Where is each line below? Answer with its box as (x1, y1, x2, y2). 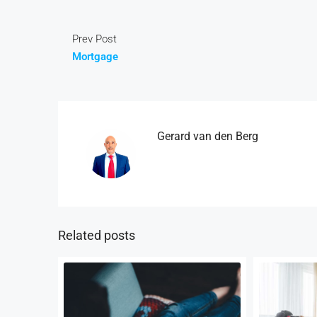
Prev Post (72, 32, 117, 45)
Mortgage (72, 50, 118, 63)
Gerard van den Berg (157, 129, 258, 143)
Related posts (58, 228, 135, 243)
